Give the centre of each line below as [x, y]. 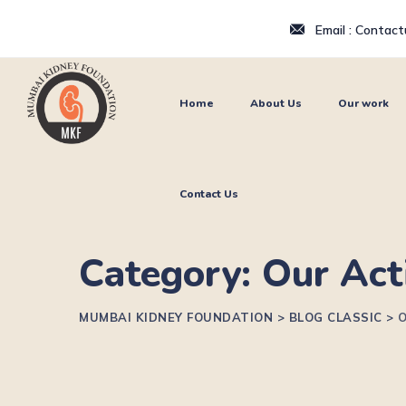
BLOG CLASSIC [335, 317]
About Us [276, 103]
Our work [364, 103]
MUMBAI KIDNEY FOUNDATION [176, 317]
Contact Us [209, 194]
